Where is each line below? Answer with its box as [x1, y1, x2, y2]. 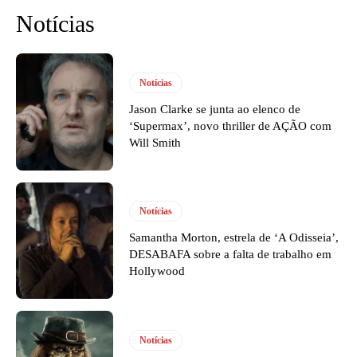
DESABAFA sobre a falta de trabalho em [129, 248, 332, 261]
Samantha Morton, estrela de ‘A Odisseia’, [129, 231, 339, 245]
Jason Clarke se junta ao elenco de [129, 102, 301, 116]
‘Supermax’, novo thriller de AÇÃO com [129, 119, 332, 132]
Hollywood [129, 265, 186, 278]
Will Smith [129, 135, 182, 149]
